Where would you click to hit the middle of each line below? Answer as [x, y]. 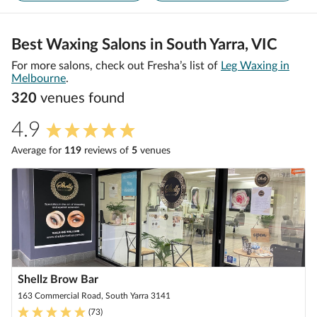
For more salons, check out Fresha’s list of [115, 66]
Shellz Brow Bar [58, 279]
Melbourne [39, 79]
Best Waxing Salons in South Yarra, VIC [144, 45]
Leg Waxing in [255, 66]
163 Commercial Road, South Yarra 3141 [94, 296]
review [97, 151]
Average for [38, 151]
